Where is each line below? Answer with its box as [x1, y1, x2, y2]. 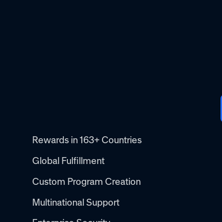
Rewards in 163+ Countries [32, 134, 142, 146]
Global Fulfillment [32, 155, 105, 166]
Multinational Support [32, 196, 120, 208]
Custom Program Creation [32, 175, 141, 187]
